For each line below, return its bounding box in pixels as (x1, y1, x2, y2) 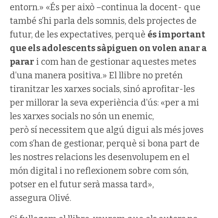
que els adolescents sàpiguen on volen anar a (10, 43, 207, 54)
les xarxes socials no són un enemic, (10, 111, 154, 122)
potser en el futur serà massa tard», (10, 179, 154, 190)
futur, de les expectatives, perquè (10, 29, 147, 40)
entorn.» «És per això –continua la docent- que (10, 2, 200, 13)
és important (147, 29, 205, 40)
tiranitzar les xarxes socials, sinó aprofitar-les (10, 84, 195, 94)
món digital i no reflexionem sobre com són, (10, 165, 188, 176)
